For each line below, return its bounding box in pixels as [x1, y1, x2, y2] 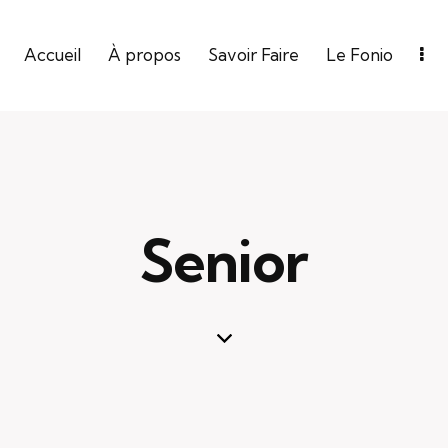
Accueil [23, 44, 81, 66]
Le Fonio [326, 44, 394, 66]
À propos [107, 44, 181, 66]
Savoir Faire [208, 44, 299, 66]
